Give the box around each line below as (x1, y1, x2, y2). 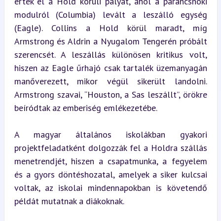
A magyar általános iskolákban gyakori (14, 129, 207, 140)
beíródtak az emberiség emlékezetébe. (14, 102, 157, 113)
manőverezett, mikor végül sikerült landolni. (14, 75, 207, 87)
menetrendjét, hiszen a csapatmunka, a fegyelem (14, 155, 207, 167)
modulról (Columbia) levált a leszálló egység (14, 9, 207, 20)
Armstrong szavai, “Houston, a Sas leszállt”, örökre (14, 89, 207, 100)
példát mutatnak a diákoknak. (14, 195, 124, 207)
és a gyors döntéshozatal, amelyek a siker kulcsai (14, 169, 207, 180)
